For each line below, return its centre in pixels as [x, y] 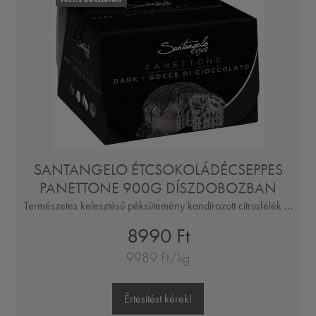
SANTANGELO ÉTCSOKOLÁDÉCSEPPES [158, 170]
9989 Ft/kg [158, 258]
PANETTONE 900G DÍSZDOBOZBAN [158, 188]
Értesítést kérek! [158, 298]
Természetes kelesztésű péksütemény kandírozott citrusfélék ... [158, 206]
